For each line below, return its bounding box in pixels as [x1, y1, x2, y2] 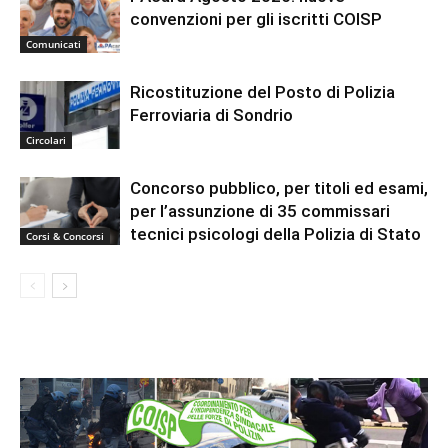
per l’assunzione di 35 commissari [130, 200, 390, 221]
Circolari [26, 133, 66, 148]
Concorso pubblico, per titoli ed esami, [130, 177, 428, 198]
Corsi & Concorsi [26, 229, 104, 244]
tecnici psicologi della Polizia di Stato [130, 223, 421, 244]
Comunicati [26, 37, 81, 52]
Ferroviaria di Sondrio [130, 104, 293, 125]
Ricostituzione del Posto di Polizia [130, 81, 395, 102]
